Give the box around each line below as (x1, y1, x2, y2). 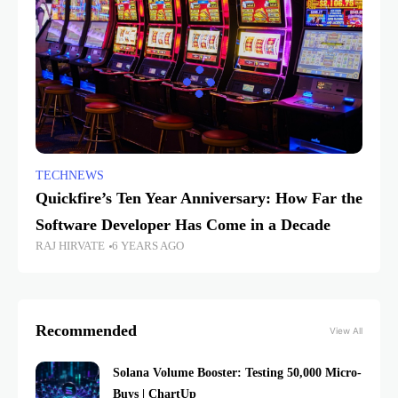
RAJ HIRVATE (36, 240, 105, 253)
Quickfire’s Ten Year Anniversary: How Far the (36, 189, 362, 208)
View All (330, 324, 362, 336)
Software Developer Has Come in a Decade (36, 216, 330, 235)
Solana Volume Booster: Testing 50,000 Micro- (113, 365, 362, 380)
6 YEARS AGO (112, 240, 185, 253)
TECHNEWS (36, 169, 104, 183)
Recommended (36, 322, 137, 340)
